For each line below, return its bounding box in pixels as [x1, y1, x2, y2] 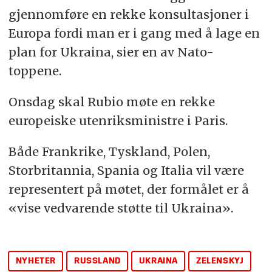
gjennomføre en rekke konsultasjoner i [8, 6, 249, 22]
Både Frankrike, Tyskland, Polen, [8, 143, 210, 159]
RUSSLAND [73, 256, 121, 266]
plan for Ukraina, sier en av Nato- [8, 44, 214, 59]
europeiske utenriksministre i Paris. [8, 112, 228, 128]
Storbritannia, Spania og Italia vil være [8, 162, 244, 178]
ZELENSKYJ [195, 256, 244, 266]
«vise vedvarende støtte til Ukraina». [8, 200, 233, 216]
